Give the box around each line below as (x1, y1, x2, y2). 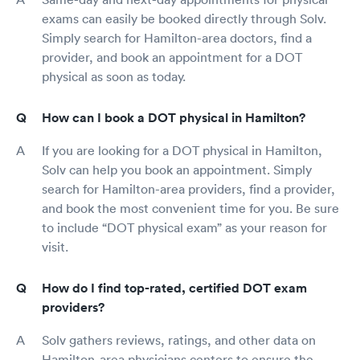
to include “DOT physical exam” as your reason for (42, 219, 327, 236)
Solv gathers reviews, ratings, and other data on (42, 332, 316, 349)
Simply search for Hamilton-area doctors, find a (42, 30, 312, 47)
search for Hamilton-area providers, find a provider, (42, 181, 335, 198)
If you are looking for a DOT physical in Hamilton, (42, 142, 322, 159)
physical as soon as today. (42, 68, 186, 85)
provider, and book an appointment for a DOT (42, 49, 302, 66)
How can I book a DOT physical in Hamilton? (42, 109, 305, 127)
